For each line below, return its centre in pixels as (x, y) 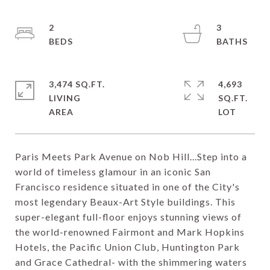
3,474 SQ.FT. (77, 84)
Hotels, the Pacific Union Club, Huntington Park (127, 247)
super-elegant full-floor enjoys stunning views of (128, 217)
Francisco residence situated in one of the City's (127, 187)
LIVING (65, 98)
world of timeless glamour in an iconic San (113, 171)
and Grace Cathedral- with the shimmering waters (131, 262)
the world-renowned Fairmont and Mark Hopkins (130, 232)
